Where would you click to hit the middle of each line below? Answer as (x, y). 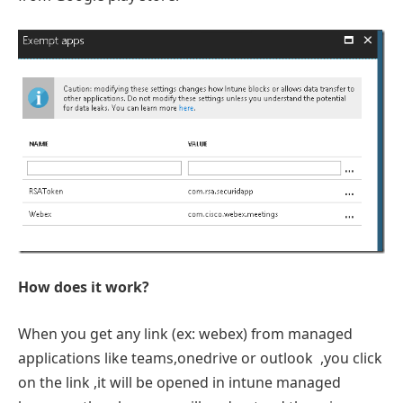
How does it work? (84, 287)
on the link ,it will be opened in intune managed (179, 383)
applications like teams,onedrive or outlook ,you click (200, 358)
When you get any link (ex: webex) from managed (185, 334)
